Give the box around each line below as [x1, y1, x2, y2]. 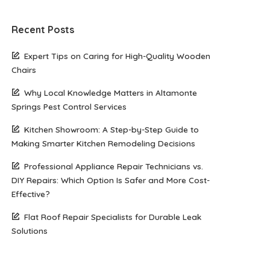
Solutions [11, 225, 48, 236]
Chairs [11, 64, 37, 75]
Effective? [11, 189, 51, 199]
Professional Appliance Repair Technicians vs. [24, 161, 204, 171]
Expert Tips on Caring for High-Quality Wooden [24, 51, 211, 61]
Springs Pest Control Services [11, 101, 127, 111]
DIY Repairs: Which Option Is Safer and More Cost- [11, 175, 210, 185]
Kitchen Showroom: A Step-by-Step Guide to [24, 124, 199, 134]
